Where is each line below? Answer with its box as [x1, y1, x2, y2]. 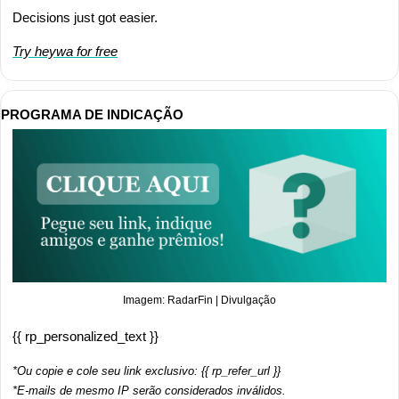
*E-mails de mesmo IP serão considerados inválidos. [12, 383, 286, 397]
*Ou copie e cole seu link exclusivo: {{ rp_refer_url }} [12, 363, 281, 378]
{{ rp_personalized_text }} [12, 328, 159, 344]
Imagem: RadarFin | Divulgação [123, 293, 276, 306]
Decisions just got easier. [12, 9, 158, 25]
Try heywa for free [12, 43, 118, 59]
